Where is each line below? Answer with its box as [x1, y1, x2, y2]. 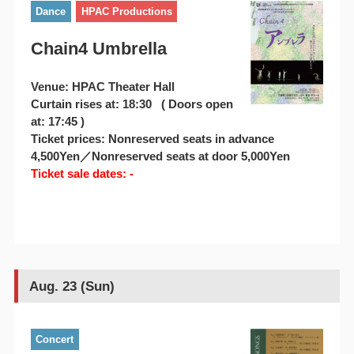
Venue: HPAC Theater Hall [30, 80, 175, 94]
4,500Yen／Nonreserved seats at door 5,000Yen [30, 149, 290, 164]
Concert [36, 333, 74, 346]
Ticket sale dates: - [30, 167, 134, 181]
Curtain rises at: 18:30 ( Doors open [30, 97, 233, 111]
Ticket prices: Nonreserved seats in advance [30, 132, 274, 146]
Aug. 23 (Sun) [28, 278, 115, 294]
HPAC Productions [81, 5, 172, 17]
